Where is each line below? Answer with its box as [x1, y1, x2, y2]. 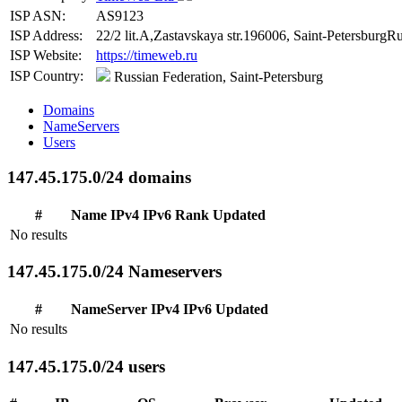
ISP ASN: [10, 8, 66, 24]
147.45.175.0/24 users [7, 356, 165, 376]
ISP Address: [10, 28, 83, 44]
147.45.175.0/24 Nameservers [7, 262, 222, 282]
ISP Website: [10, 48, 82, 64]
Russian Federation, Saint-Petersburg [110, 69, 323, 85]
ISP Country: [10, 68, 83, 84]
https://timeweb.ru [96, 48, 197, 64]
